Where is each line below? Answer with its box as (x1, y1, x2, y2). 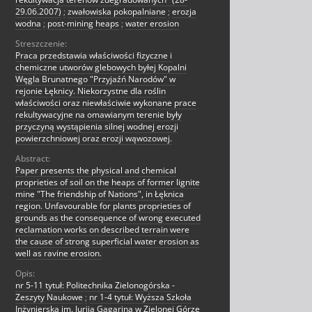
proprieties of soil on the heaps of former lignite (15, 176, 200, 189)
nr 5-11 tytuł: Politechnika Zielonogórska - (15, 279, 175, 292)
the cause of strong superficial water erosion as (15, 235, 199, 248)
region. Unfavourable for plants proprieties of (15, 200, 191, 212)
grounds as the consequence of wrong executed (15, 212, 201, 224)
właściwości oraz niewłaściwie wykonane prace (15, 97, 196, 109)
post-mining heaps (47, 17, 119, 30)
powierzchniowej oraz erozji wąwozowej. (15, 132, 172, 145)
